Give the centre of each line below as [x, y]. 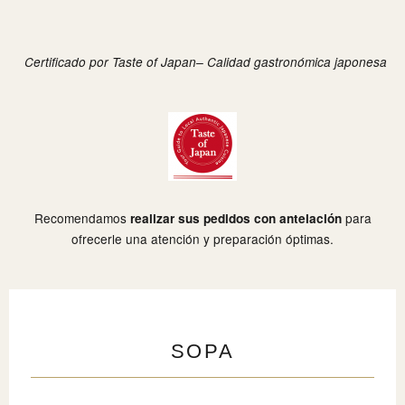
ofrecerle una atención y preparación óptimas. [202, 238]
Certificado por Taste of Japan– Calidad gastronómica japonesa [206, 61]
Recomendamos [82, 217]
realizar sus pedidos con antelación [235, 218]
